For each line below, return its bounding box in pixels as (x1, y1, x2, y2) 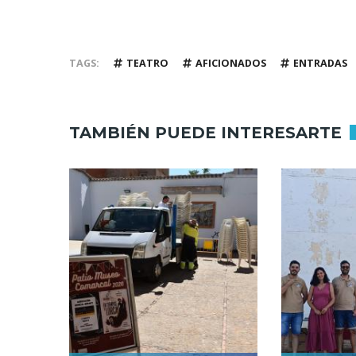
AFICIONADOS (195, 56, 266, 71)
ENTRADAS (293, 56, 347, 71)
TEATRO (126, 56, 168, 71)
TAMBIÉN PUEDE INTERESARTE (69, 122, 342, 142)
